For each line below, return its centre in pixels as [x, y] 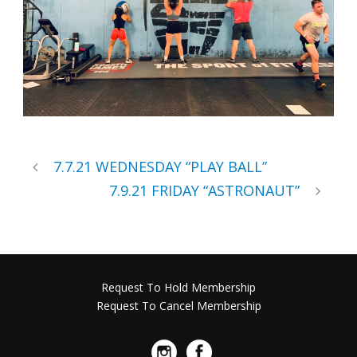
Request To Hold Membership [178, 287]
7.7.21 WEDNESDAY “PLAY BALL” [160, 166]
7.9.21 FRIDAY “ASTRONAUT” [204, 190]
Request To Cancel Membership [178, 305]
